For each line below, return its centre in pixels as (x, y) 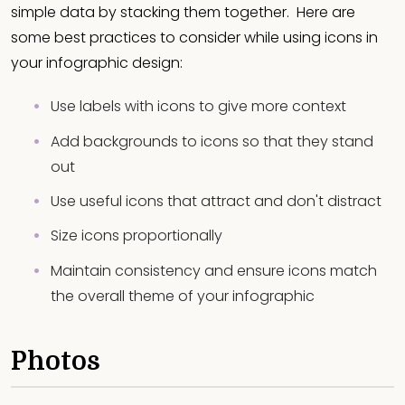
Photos (56, 361)
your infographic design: (97, 63)
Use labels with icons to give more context (198, 107)
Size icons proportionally (137, 236)
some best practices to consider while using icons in (194, 38)
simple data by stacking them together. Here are (183, 13)
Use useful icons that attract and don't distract (216, 201)
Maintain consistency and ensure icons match (214, 270)
